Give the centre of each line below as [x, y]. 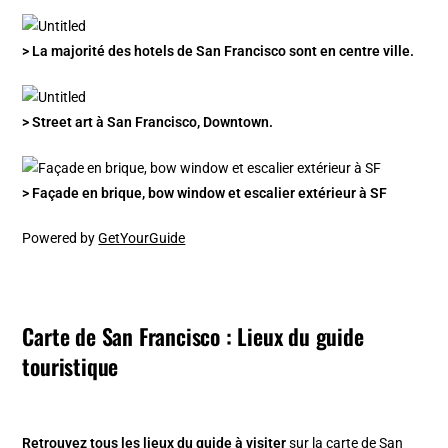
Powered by [60, 238]
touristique [70, 366]
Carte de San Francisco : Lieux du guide [193, 336]
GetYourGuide [142, 238]
